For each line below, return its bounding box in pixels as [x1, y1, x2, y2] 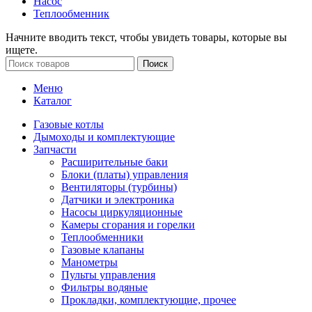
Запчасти [33, 143, 77, 156]
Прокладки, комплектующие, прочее [61, 294, 236, 306]
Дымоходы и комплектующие [33, 131, 175, 143]
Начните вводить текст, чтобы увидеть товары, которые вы [6, 31, 287, 44]
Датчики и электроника [61, 194, 174, 206]
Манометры [61, 256, 118, 269]
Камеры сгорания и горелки [61, 219, 195, 231]
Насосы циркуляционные [61, 206, 182, 219]
